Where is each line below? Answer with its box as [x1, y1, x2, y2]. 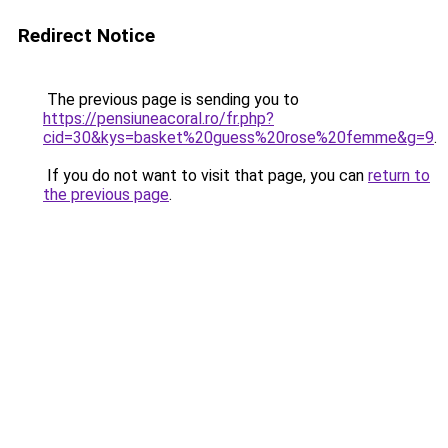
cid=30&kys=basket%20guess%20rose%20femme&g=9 [43, 128, 434, 147]
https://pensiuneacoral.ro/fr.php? [43, 109, 274, 128]
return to [368, 166, 430, 185]
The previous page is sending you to [43, 90, 299, 109]
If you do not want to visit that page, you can [43, 166, 368, 185]
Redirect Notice [18, 24, 155, 47]
